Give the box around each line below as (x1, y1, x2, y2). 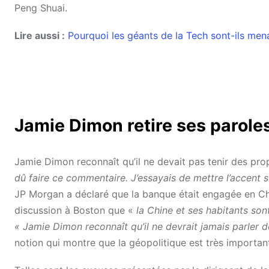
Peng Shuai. (14, 1, 67, 14)
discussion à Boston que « (14, 204, 136, 216)
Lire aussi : (14, 29, 65, 41)
